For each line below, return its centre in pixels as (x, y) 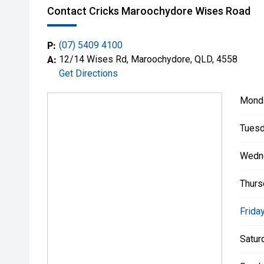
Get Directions (88, 73)
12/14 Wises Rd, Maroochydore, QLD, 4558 (148, 59)
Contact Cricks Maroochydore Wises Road (149, 11)
